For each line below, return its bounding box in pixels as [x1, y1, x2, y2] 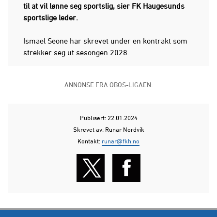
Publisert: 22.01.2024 [79, 113, 138, 122]
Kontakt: [77, 137, 102, 145]
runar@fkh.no [102, 137, 139, 145]
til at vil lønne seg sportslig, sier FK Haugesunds [23, 1, 185, 10]
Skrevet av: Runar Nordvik [73, 125, 144, 133]
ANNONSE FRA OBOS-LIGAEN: [64, 80, 153, 89]
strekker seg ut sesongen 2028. [23, 47, 129, 57]
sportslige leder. [23, 13, 78, 22]
